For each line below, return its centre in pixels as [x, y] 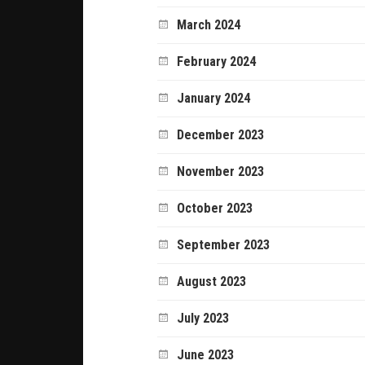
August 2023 [212, 281]
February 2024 [217, 61]
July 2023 [203, 318]
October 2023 [215, 208]
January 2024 [214, 98]
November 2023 [221, 171]
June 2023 [206, 354]
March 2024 [209, 24]
